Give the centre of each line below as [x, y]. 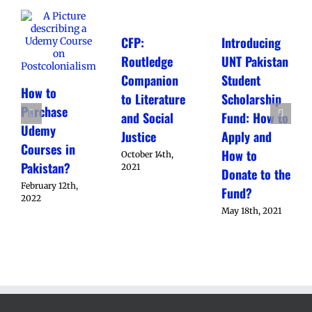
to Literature [153, 99]
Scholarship [251, 99]
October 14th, [147, 154]
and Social [147, 118]
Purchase [44, 112]
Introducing [251, 43]
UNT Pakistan [255, 62]
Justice [139, 137]
